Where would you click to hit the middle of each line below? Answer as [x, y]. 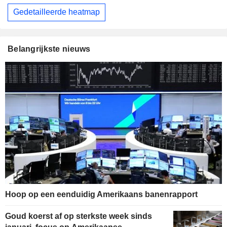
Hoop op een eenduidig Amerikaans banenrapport [101, 194]
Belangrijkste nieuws [49, 49]
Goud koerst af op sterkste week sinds [79, 216]
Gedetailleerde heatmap [56, 12]
